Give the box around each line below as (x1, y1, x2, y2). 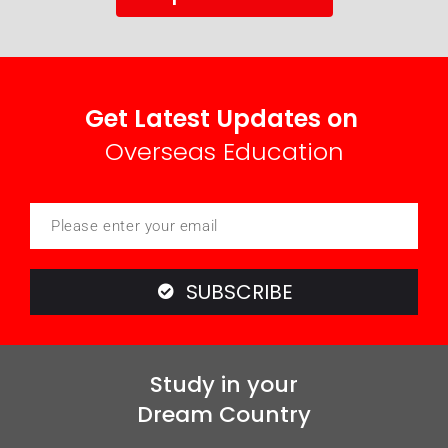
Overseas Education (104, 134, 344, 168)
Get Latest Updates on (84, 101, 358, 135)
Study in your (150, 368, 298, 400)
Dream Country (137, 398, 311, 430)
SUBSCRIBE (185, 277, 293, 306)
